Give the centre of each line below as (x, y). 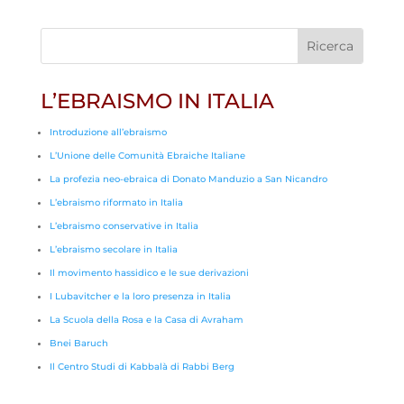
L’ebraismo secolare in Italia (113, 249)
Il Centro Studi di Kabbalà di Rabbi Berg (142, 367)
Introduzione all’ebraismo (108, 132)
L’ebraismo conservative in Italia (124, 226)
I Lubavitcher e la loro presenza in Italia (140, 296)
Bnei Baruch (78, 343)
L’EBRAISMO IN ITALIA (157, 101)
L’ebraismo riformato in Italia (116, 202)
